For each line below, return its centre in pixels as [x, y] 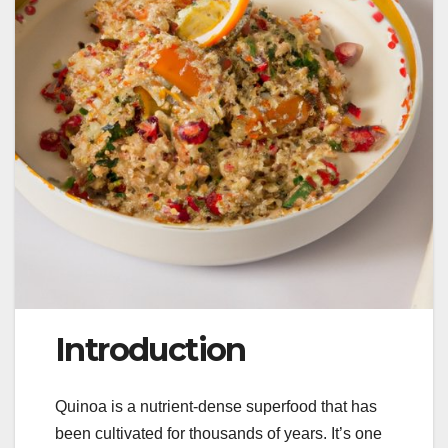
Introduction [150, 350]
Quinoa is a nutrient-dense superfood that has [216, 406]
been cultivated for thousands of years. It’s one [218, 433]
